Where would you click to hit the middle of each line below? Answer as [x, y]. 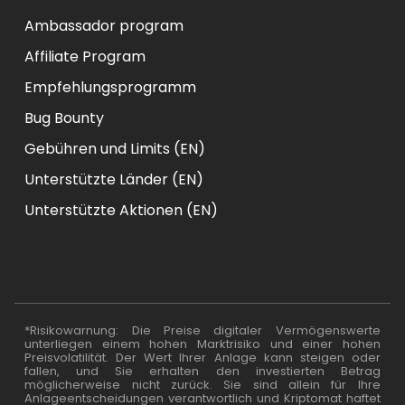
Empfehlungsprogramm [111, 87]
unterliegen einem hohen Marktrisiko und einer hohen [202, 344]
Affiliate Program [85, 56]
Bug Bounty [65, 118]
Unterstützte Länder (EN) [114, 179]
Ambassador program [104, 25]
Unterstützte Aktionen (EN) [122, 210]
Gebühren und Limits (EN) [115, 148]
